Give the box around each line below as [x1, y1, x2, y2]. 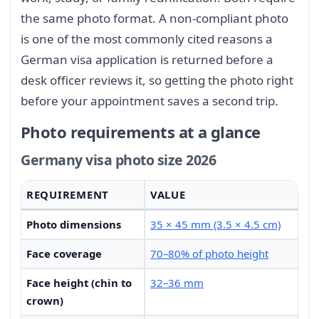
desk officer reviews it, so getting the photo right [21, 71, 293, 88]
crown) [26, 293, 63, 308]
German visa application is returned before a [21, 51, 273, 68]
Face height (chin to [26, 276, 132, 291]
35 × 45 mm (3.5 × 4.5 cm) [150, 217, 281, 232]
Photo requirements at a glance [21, 121, 261, 143]
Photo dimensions [26, 217, 121, 232]
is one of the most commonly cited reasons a [21, 30, 273, 47]
